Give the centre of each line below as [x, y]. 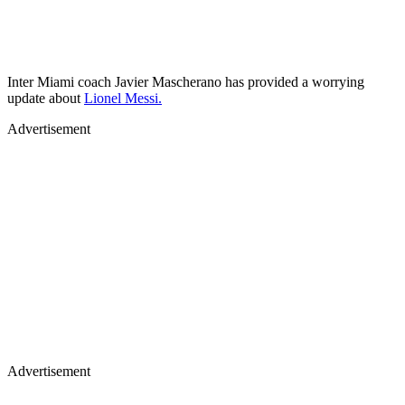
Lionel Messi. [123, 98]
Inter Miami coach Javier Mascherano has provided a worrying [186, 81]
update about [46, 98]
